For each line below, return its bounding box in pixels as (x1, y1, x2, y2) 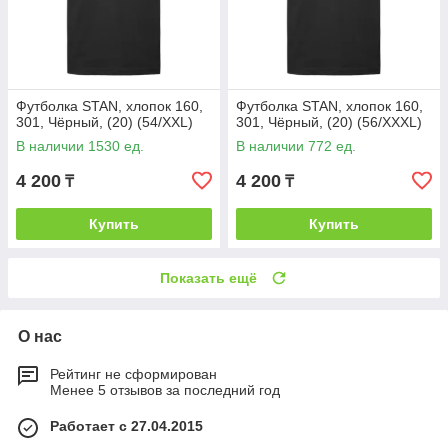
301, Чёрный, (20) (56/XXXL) (236, 114, 422, 131)
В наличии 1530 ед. (16, 138, 144, 155)
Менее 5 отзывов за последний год (50, 382, 280, 399)
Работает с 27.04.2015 (50, 418, 203, 435)
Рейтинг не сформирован (50, 366, 217, 383)
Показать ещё (160, 270, 257, 287)
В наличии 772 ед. (236, 138, 356, 155)
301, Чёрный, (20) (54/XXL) (16, 114, 193, 131)
